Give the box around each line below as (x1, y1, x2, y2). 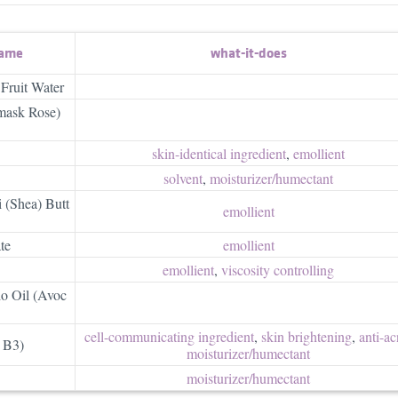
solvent (163, 168, 203, 187)
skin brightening (260, 326, 352, 346)
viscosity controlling (221, 259, 334, 279)
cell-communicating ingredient (84, 326, 254, 346)
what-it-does (210, 42, 287, 62)
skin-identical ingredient (152, 143, 286, 163)
